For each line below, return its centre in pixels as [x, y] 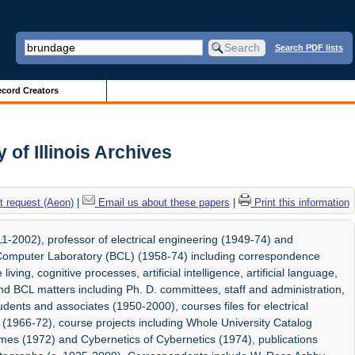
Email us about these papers [162, 202]
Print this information [300, 202]
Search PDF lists [309, 47]
